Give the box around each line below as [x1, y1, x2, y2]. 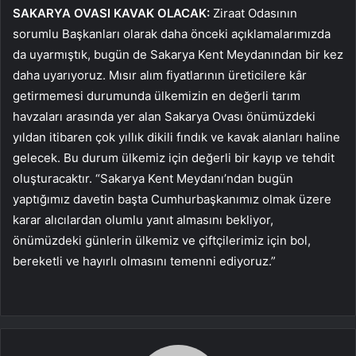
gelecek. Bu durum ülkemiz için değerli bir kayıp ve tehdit [13, 149, 335, 165]
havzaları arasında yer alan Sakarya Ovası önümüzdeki [13, 108, 315, 124]
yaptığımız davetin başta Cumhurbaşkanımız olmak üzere [13, 191, 331, 207]
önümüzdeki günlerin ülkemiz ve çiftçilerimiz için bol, [13, 232, 311, 248]
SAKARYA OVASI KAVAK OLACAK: [13, 5, 210, 21]
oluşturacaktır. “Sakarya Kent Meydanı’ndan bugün [13, 170, 293, 186]
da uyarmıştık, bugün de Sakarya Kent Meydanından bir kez [13, 46, 343, 62]
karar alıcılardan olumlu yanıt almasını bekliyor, [13, 211, 273, 227]
